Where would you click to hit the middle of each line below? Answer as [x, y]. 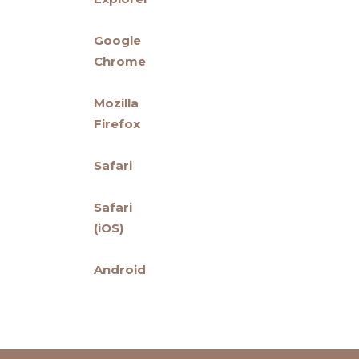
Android [120, 270]
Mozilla [116, 103]
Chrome [120, 62]
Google [117, 41]
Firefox [117, 124]
